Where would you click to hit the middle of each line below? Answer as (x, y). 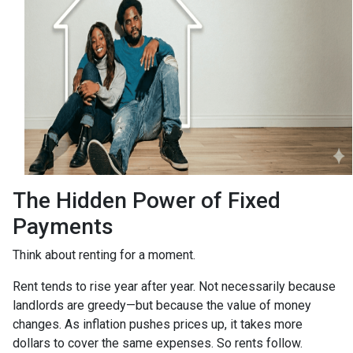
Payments (63, 226)
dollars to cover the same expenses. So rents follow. (158, 343)
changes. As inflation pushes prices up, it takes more (158, 324)
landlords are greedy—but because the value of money (162, 305)
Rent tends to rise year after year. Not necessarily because (174, 286)
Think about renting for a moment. (104, 255)
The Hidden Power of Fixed (147, 200)
